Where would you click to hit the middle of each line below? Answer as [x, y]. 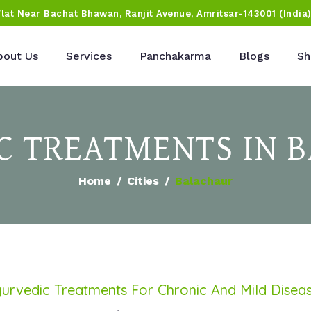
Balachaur [204, 181]
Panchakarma [175, 56]
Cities [143, 181]
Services [89, 56]
